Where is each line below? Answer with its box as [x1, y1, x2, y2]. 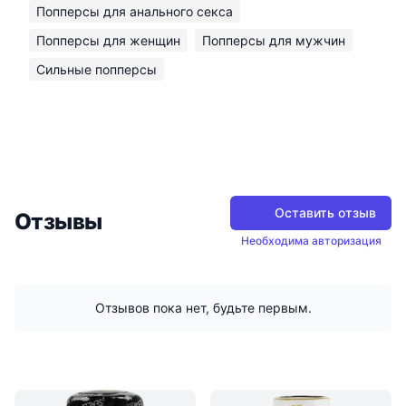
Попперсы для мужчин [202, 33, 345, 49]
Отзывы [14, 208, 102, 236]
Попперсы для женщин [36, 33, 180, 49]
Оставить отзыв [275, 205, 376, 221]
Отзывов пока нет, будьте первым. [94, 300, 312, 316]
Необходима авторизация [240, 234, 382, 248]
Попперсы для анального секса [36, 4, 233, 20]
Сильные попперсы [36, 62, 157, 78]
